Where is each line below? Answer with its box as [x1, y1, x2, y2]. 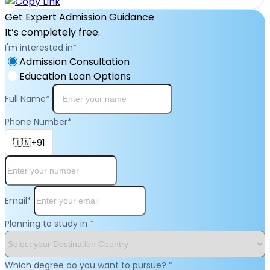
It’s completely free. [5, 25, 100, 40]
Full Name [5, 93, 46, 105]
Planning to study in [5, 218, 90, 230]
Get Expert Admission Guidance [5, 10, 154, 25]
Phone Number [5, 116, 67, 128]
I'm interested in [5, 42, 73, 54]
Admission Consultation [19, 55, 130, 69]
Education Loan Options [19, 69, 131, 84]
